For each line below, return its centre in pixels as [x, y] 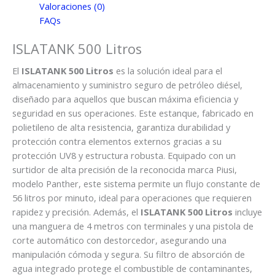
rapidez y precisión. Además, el [76, 211]
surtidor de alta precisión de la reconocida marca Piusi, [125, 169]
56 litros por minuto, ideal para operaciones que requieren [132, 197]
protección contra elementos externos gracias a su [117, 141]
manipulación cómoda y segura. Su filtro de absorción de [129, 254]
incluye [249, 211]
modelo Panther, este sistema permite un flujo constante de [136, 183]
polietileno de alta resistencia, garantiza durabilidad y [121, 127]
